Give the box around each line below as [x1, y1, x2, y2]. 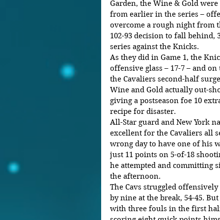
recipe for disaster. [110, 107, 176, 116]
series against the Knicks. [110, 42, 201, 52]
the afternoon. [110, 172, 166, 181]
